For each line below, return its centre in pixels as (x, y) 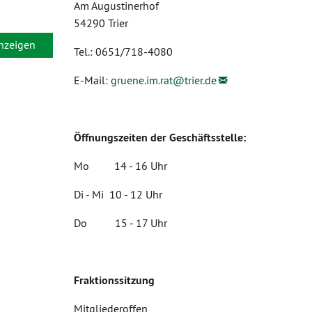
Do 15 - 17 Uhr (120, 223)
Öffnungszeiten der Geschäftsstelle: (160, 138)
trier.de (201, 80)
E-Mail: (92, 80)
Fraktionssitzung (114, 280)
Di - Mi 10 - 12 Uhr (118, 194)
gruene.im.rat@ (148, 80)
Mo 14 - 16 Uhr (120, 166)
